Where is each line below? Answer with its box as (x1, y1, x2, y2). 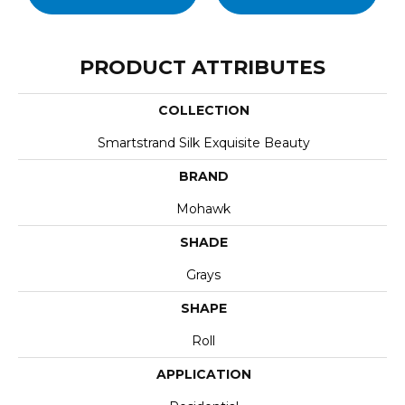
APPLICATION (155, 366, 251, 382)
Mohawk (176, 201, 231, 217)
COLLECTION (157, 102, 250, 118)
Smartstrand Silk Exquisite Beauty (97, 135, 310, 151)
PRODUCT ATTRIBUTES (80, 55, 325, 80)
